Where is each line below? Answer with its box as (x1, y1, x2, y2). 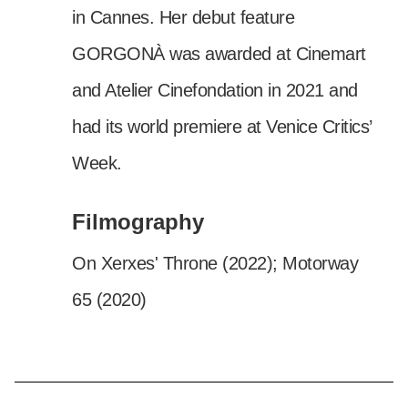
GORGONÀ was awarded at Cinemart (72, 43, 366, 64)
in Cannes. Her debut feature (72, 6, 294, 27)
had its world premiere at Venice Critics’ (72, 116, 372, 137)
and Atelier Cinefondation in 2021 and (72, 79, 358, 100)
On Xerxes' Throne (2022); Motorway (72, 252, 358, 273)
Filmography (72, 209, 204, 234)
